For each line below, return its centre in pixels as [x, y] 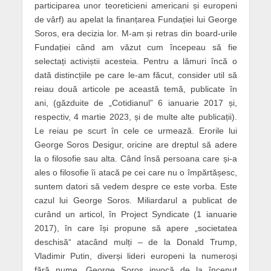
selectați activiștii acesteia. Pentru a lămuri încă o [135, 61]
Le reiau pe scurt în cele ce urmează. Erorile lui [135, 130]
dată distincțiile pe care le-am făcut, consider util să [135, 75]
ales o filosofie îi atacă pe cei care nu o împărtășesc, [135, 172]
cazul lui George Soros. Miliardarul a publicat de [135, 200]
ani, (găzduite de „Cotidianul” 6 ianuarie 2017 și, [135, 103]
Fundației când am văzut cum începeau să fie [135, 47]
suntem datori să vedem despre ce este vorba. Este [135, 186]
